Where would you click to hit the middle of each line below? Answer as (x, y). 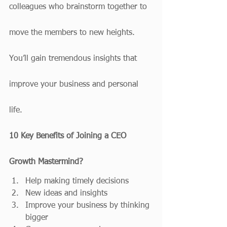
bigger (37, 218)
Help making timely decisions (77, 181)
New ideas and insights (66, 194)
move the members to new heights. (73, 33)
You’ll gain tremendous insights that (74, 59)
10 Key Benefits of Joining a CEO (69, 136)
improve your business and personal (75, 85)
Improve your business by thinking (89, 206)
